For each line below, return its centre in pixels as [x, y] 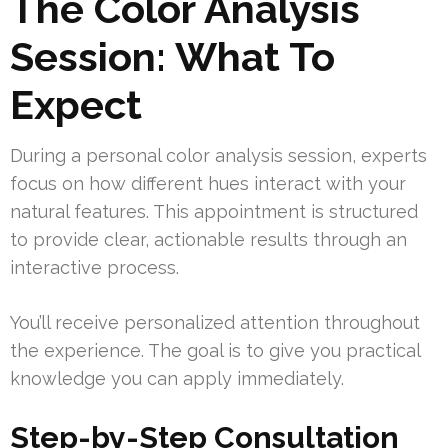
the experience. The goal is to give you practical [215, 350]
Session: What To [172, 56]
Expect [76, 104]
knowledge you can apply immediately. [177, 378]
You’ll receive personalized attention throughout [215, 322]
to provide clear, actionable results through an [208, 239]
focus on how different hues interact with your [208, 183]
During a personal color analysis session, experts [218, 155]
